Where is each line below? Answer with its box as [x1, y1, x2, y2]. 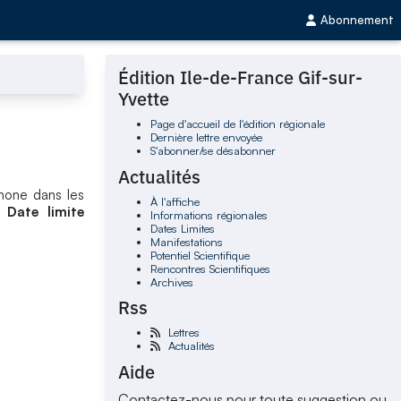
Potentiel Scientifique [149, 247, 250, 262]
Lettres [167, 325, 200, 340]
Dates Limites [149, 220, 215, 235]
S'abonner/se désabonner [149, 143, 276, 158]
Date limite [7, 202, 85, 220]
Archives [149, 274, 193, 289]
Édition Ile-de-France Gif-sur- [118, 65, 363, 90]
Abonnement [320, 13, 394, 28]
